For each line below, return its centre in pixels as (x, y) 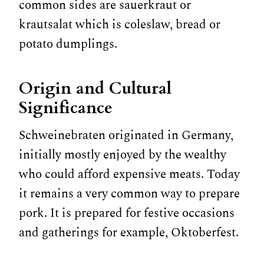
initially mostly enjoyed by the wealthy (123, 155)
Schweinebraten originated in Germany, (126, 135)
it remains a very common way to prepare (129, 194)
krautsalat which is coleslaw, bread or (120, 24)
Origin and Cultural (95, 88)
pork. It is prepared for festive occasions (127, 213)
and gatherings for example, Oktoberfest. (129, 232)
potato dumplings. (68, 44)
